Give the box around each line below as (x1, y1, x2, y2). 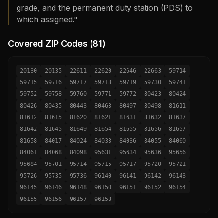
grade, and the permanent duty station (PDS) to (17, 3, 193, 13)
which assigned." (17, 15, 78, 24)
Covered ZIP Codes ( (8, 38, 93, 49)
